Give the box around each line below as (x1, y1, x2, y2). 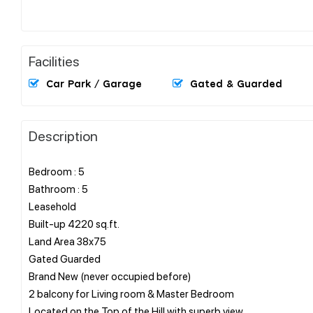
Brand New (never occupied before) (29, 268, 191, 283)
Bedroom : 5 (29, 163, 85, 178)
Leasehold (29, 198, 76, 213)
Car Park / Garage (46, 79, 142, 89)
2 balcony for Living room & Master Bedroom (29, 286, 234, 300)
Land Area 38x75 (29, 233, 106, 248)
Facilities (29, 51, 80, 70)
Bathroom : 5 (29, 181, 88, 196)
